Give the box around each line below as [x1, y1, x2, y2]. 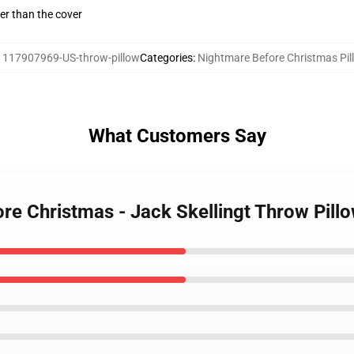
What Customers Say [88, 125, 266, 147]
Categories [140, 51, 193, 64]
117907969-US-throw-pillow [2, 51, 140, 64]
